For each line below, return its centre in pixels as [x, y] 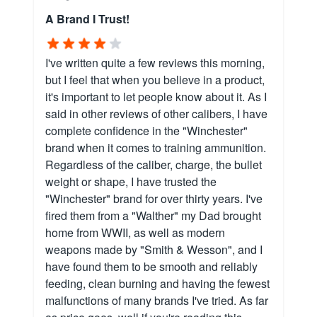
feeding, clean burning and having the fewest [157, 284]
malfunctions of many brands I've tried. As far [157, 301]
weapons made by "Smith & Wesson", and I [154, 250]
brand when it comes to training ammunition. [156, 148]
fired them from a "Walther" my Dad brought [153, 216]
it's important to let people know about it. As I [156, 97]
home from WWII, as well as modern [135, 233]
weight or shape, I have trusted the [131, 182]
